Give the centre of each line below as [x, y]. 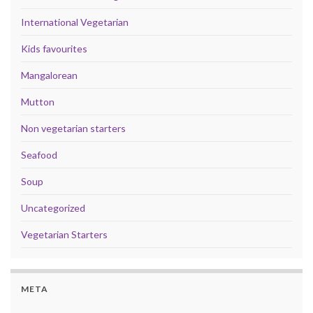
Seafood [39, 154]
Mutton [38, 101]
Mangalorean [49, 75]
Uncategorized [53, 208]
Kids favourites [54, 48]
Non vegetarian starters [73, 128]
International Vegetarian [75, 22]
